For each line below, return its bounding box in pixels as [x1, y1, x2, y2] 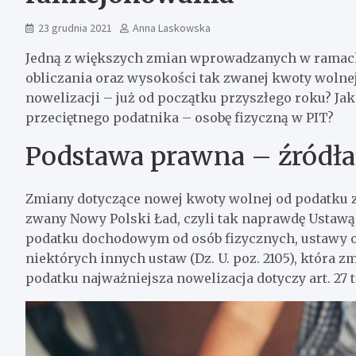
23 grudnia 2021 [38, 20, 112, 35]
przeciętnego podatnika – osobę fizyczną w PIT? [25, 109, 334, 126]
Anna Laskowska [133, 20, 211, 35]
